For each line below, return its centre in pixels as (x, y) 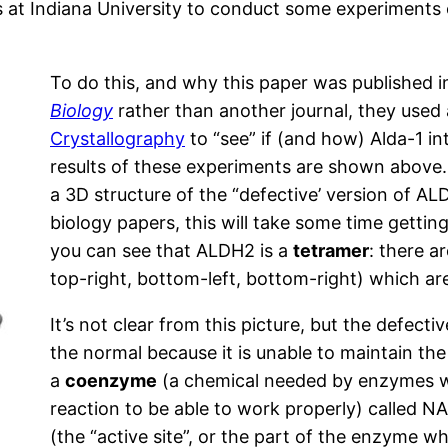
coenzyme (111, 381)
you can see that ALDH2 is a (171, 251)
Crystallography (117, 139)
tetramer (331, 251)
